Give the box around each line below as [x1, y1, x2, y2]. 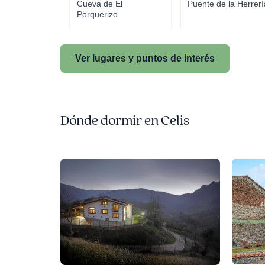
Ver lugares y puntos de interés [75, 53, 215, 63]
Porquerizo [77, 9, 118, 19]
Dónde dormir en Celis [60, 112, 189, 130]
